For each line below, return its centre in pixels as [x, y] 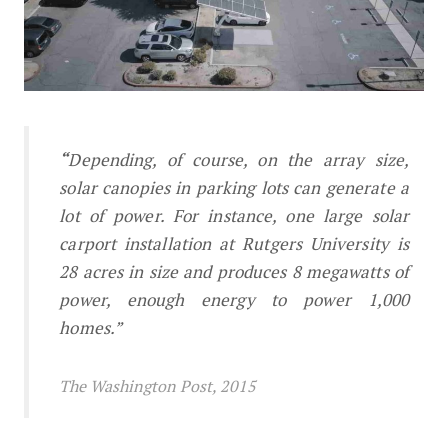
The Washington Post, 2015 [158, 386]
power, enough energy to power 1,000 [234, 300]
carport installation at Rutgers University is [234, 244]
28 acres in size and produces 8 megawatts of [234, 272]
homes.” [91, 328]
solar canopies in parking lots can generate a [234, 188]
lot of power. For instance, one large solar [234, 216]
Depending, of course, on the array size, [239, 160]
